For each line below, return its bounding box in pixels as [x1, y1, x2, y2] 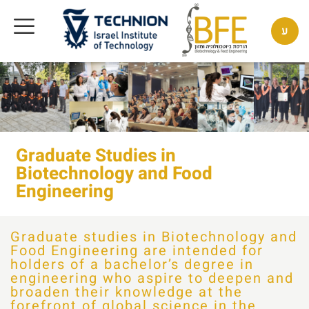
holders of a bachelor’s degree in [10, 254, 254, 275]
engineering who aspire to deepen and [10, 268, 294, 288]
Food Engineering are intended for [10, 240, 263, 261]
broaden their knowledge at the [10, 281, 243, 302]
